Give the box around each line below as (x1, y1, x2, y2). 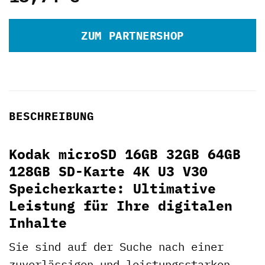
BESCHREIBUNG (9, 108, 94, 124)
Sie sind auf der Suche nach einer (9, 239, 224, 254)
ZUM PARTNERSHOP (81, 28, 184, 43)
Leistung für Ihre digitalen (9, 196, 232, 214)
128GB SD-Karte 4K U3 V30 (9, 161, 208, 180)
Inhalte (9, 213, 67, 231)
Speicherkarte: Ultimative (9, 179, 216, 197)
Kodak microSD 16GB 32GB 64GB (9, 144, 241, 163)
